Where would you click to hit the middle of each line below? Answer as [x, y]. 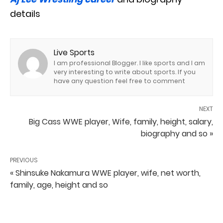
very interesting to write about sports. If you [125, 72]
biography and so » [177, 133]
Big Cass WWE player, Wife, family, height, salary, [121, 121]
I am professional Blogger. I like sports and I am [129, 63]
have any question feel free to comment [119, 81]
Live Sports [74, 52]
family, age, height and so [59, 185]
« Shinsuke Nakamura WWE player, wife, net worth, [105, 173]
